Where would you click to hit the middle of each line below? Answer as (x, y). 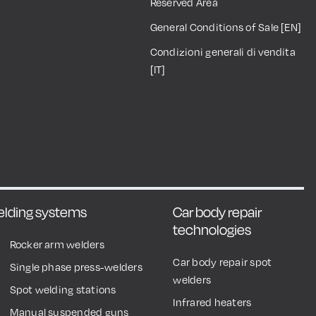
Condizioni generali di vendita (223, 51)
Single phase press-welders (76, 266)
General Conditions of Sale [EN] (226, 26)
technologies (212, 230)
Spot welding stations (63, 289)
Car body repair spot (223, 261)
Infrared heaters (212, 302)
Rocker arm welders (57, 244)
